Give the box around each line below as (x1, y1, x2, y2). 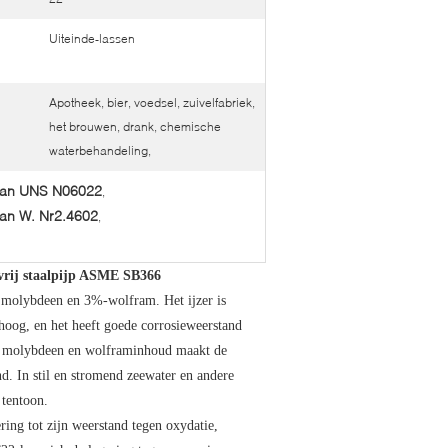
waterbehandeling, (49, 143, 151, 158)
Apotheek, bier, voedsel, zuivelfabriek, (49, 95, 255, 110)
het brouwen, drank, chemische (49, 119, 221, 134)
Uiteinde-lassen (49, 31, 135, 46)
